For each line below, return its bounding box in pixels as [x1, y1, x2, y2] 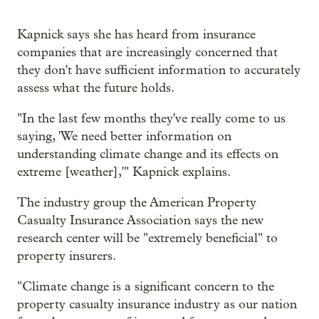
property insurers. [17, 249, 116, 264]
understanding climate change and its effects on [17, 147, 278, 162]
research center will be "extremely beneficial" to [17, 231, 278, 246]
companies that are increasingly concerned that [17, 45, 278, 61]
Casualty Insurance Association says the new [17, 213, 263, 229]
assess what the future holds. [17, 80, 174, 96]
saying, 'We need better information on [17, 129, 231, 145]
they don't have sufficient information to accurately [17, 63, 300, 78]
